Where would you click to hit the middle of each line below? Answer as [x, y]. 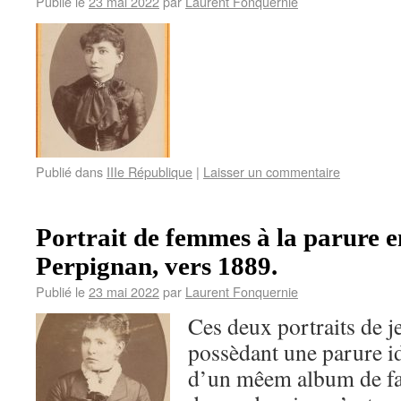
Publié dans [69, 171]
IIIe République [149, 171]
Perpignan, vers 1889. [157, 266]
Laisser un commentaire [272, 171]
